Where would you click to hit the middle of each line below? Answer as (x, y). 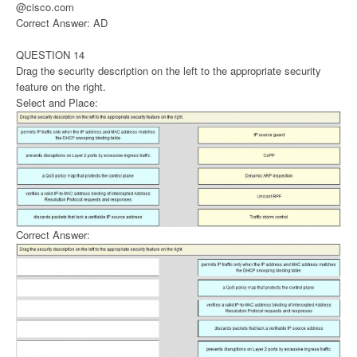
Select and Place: (57, 103)
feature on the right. (61, 87)
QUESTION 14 (50, 55)
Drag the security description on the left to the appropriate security (169, 71)
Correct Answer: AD (62, 23)
